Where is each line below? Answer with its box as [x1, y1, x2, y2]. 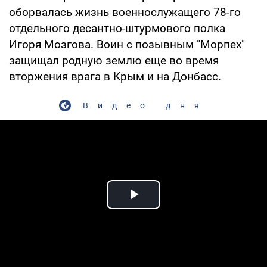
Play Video [133, 198, 219, 218]
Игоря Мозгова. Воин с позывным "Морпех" [9, 37, 245, 51]
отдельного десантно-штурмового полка [9, 21, 225, 35]
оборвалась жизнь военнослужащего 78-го [9, 5, 241, 19]
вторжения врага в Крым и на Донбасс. [9, 69, 221, 83]
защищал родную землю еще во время [9, 53, 219, 67]
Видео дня [82, 100, 209, 110]
